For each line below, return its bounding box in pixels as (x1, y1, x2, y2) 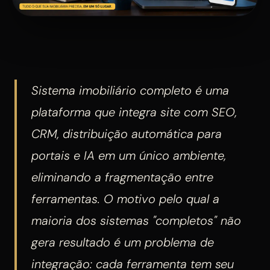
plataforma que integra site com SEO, (31, 104, 237, 121)
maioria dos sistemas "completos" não (31, 213, 241, 229)
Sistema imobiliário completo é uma (31, 83, 229, 99)
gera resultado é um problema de (31, 234, 214, 251)
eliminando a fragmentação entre (31, 169, 213, 186)
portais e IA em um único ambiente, (31, 148, 226, 164)
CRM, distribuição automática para (31, 126, 222, 142)
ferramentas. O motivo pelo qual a (31, 191, 219, 207)
